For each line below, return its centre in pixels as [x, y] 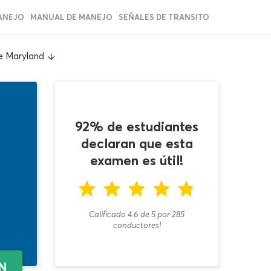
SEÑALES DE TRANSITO [164, 17]
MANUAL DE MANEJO [71, 17]
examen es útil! [137, 160]
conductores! [137, 225]
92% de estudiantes [137, 126]
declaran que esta [137, 143]
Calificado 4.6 [114, 214]
